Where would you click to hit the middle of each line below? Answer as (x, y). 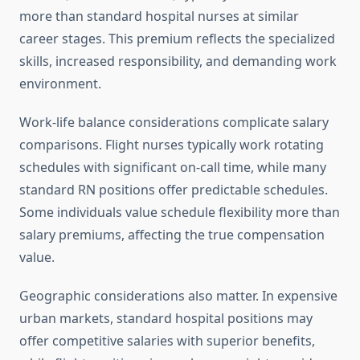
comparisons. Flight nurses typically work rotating (172, 145)
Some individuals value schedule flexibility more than (180, 213)
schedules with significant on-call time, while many (173, 168)
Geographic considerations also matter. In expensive (178, 296)
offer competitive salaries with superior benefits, (167, 341)
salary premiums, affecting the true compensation (172, 235)
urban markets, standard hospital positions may (166, 319)
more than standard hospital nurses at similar (159, 16)
